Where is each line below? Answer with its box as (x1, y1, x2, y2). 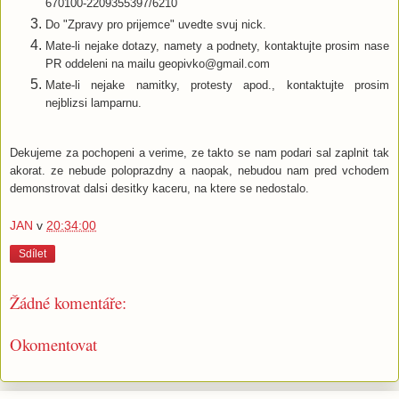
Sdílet (19, 248, 46, 261)
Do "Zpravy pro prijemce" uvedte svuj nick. (45, 18, 266, 32)
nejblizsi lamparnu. (45, 96, 142, 110)
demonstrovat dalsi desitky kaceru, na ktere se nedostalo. (10, 181, 309, 195)
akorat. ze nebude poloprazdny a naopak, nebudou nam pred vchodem (10, 163, 389, 177)
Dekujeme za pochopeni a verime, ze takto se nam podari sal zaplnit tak (10, 145, 389, 159)
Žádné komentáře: (10, 291, 126, 314)
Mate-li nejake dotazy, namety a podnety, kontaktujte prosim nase (45, 39, 389, 53)
